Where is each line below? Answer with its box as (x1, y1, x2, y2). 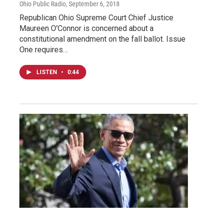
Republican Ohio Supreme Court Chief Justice (19, 13, 173, 23)
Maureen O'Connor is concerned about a (19, 24, 154, 33)
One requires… (19, 45, 68, 55)
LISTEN (36, 69, 59, 76)
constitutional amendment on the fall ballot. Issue (19, 34, 186, 44)
